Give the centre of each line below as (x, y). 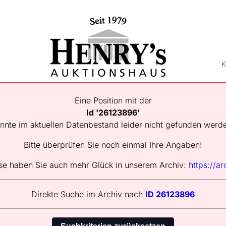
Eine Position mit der (113, 101)
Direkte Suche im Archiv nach (88, 194)
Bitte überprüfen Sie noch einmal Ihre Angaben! (113, 145)
